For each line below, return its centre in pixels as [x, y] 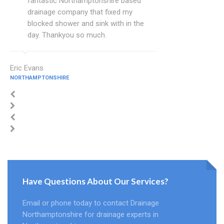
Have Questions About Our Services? [95, 181]
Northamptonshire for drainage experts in [90, 215]
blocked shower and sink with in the [86, 24]
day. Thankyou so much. [67, 35]
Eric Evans [27, 68]
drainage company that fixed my [80, 12]
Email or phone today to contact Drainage [91, 203]
